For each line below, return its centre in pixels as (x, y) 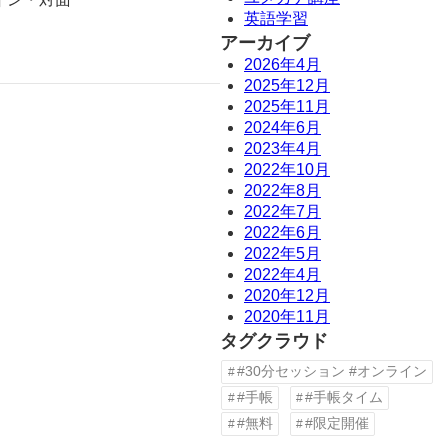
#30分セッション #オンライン (331, 371)
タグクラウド (274, 340)
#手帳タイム (344, 398)
